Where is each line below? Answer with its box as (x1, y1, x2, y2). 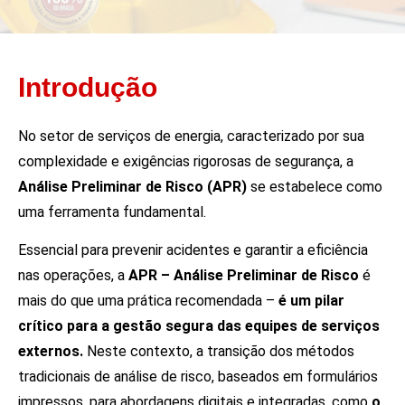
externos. (18, 342, 83, 360)
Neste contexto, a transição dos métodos (83, 342, 354, 360)
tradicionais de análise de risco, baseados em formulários (18, 367, 378, 385)
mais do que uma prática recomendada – (18, 291, 278, 309)
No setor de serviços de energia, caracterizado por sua (18, 127, 364, 145)
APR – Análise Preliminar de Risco (128, 266, 359, 284)
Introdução (18, 71, 157, 102)
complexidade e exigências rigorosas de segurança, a (18, 152, 353, 170)
